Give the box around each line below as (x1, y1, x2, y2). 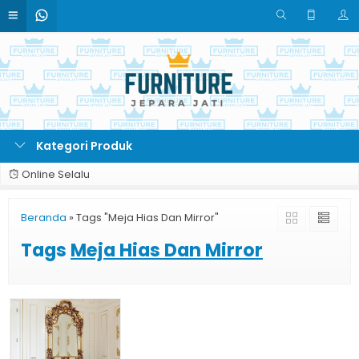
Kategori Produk (34, 138, 132, 154)
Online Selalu (19, 167, 90, 181)
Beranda (21, 211, 67, 224)
